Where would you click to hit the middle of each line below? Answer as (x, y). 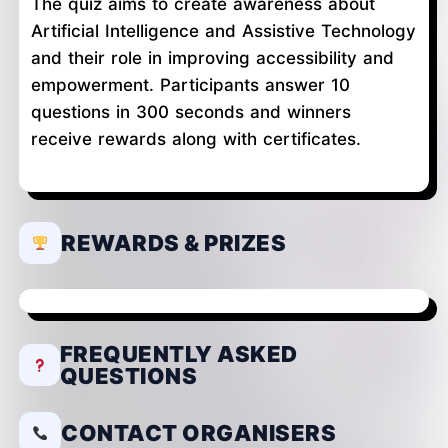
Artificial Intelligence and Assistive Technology (223, 30)
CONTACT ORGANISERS (198, 432)
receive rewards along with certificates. (196, 138)
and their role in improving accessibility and (212, 57)
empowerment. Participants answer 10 (190, 84)
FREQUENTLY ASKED (178, 353)
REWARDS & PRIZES (173, 242)
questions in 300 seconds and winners (191, 111)
